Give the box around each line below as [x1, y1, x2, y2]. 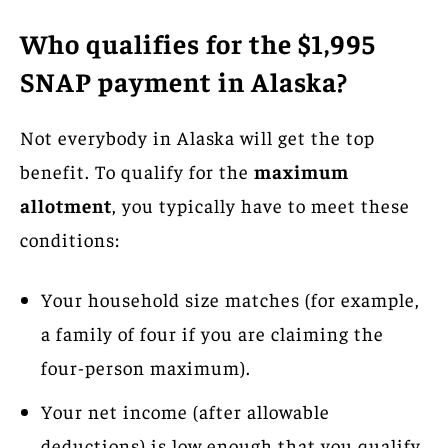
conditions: [20, 227, 120, 252]
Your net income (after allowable [41, 399, 330, 424]
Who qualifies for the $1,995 [20, 26, 376, 61]
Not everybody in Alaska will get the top [20, 125, 375, 150]
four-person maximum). [41, 355, 251, 380]
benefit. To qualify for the [20, 159, 254, 184]
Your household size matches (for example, [41, 287, 420, 312]
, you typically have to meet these [112, 193, 410, 218]
